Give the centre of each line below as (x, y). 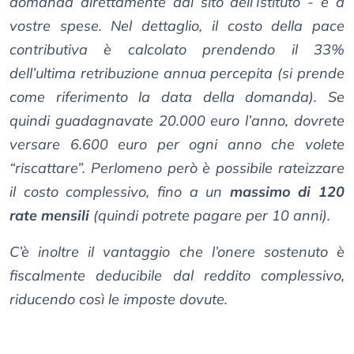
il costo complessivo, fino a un (120, 192)
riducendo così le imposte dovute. (119, 299)
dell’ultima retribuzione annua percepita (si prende (177, 73)
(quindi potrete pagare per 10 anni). (210, 216)
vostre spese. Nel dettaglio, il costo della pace (177, 26)
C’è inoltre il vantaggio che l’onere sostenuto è (177, 252)
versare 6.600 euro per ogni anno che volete (177, 145)
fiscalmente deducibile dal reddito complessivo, (177, 276)
